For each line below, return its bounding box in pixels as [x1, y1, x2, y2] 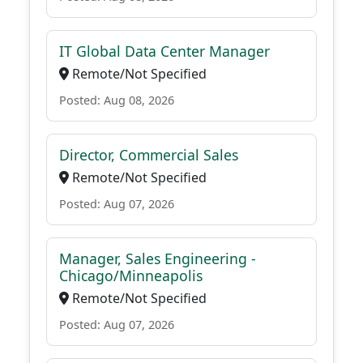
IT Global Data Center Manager [59, 41, 270, 61]
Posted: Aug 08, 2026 [59, 92, 174, 108]
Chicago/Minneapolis [59, 266, 203, 285]
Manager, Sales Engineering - [59, 249, 256, 268]
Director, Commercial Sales [59, 145, 238, 164]
